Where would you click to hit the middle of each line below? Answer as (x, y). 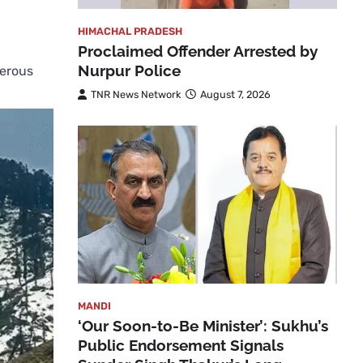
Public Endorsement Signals (181, 345)
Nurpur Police (129, 71)
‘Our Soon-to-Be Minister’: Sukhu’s (203, 325)
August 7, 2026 (235, 95)
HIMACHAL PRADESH (130, 32)
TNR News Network (136, 95)
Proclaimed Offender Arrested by (198, 51)
